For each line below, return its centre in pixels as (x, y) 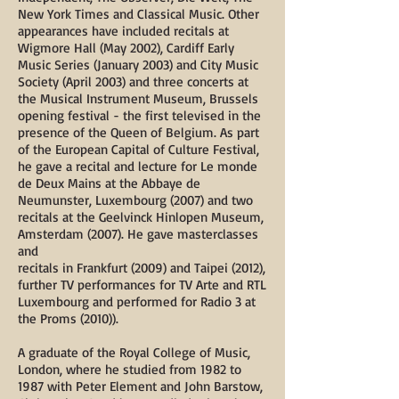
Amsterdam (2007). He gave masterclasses (138, 234)
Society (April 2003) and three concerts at (133, 81)
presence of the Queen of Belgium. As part (138, 132)
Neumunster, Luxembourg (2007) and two (135, 200)
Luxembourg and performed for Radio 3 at (137, 301)
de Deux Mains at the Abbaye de (109, 183)
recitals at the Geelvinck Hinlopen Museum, (141, 217)
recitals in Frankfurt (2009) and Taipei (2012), (142, 268)
